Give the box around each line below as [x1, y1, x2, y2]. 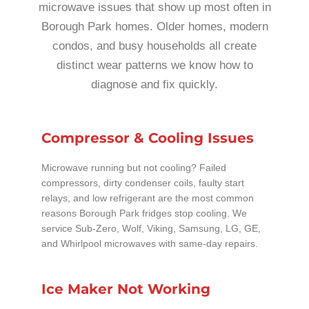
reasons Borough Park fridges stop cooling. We [41, 208, 247, 219]
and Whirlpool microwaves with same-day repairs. [41, 238, 258, 249]
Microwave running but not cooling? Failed [41, 162, 226, 173]
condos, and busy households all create [52, 39, 257, 52]
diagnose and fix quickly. [91, 77, 218, 91]
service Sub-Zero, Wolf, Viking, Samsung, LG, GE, [41, 223, 261, 234]
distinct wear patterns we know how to [56, 58, 253, 72]
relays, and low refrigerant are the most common [41, 192, 254, 203]
